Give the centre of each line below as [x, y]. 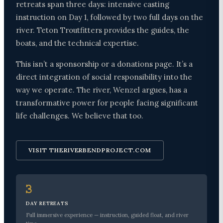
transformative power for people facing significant [107, 103]
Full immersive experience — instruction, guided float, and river [107, 215]
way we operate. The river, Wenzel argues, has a [102, 90]
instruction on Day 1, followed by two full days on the [110, 17]
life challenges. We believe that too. [80, 116]
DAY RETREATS [47, 204]
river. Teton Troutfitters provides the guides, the [103, 30]
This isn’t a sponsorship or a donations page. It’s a [104, 64]
